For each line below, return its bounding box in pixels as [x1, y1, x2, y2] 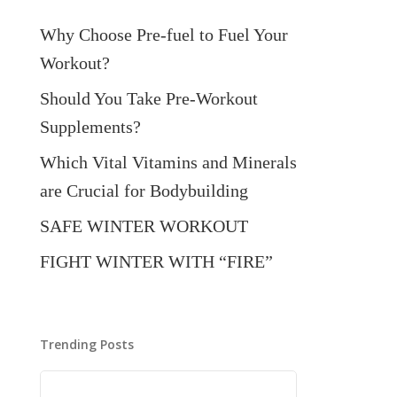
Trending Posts [39, 336, 134, 353]
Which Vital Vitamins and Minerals [39, 152, 297, 172]
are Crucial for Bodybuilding [39, 181, 248, 200]
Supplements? [39, 117, 141, 136]
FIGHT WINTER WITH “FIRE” [39, 252, 273, 271]
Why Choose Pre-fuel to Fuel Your [39, 25, 288, 44]
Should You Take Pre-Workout [39, 89, 258, 108]
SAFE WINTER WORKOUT [39, 216, 248, 236]
